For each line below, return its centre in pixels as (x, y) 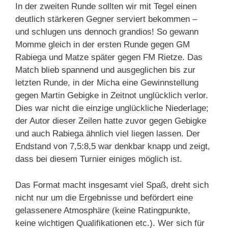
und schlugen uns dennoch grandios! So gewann (107, 32)
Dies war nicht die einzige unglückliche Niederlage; (112, 108)
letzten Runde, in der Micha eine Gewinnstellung (107, 83)
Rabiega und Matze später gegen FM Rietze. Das (109, 58)
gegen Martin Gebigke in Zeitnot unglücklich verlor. (112, 96)
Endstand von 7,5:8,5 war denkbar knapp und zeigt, (113, 147)
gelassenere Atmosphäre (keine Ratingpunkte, (103, 210)
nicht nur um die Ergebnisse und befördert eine (104, 197)
